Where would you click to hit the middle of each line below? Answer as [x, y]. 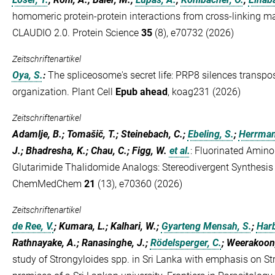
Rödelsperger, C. [186, 243]
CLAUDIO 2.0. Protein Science [76, 33]
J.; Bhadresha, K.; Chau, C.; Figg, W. [89, 151]
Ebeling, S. [211, 134]
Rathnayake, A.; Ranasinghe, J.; [81, 243]
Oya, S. [27, 75]
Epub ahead [141, 92]
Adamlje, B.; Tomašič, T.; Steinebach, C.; [100, 134]
